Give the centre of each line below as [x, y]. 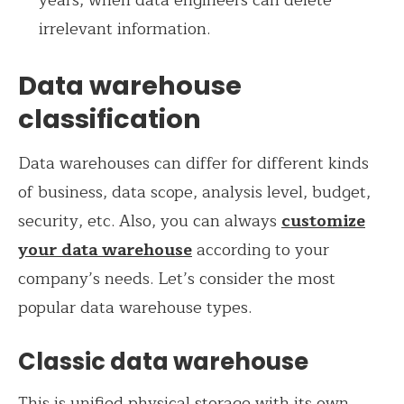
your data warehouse [105, 250]
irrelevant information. [125, 28]
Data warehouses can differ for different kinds [193, 164]
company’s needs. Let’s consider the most [177, 279]
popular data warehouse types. [137, 308]
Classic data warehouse [163, 362]
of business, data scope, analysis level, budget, [194, 193]
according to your [261, 250]
